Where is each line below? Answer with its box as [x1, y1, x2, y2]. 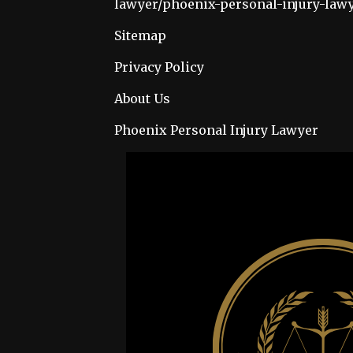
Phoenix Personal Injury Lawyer [114, 121, 318, 138]
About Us [114, 90, 170, 106]
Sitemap [114, 27, 166, 43]
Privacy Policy [114, 58, 204, 75]
